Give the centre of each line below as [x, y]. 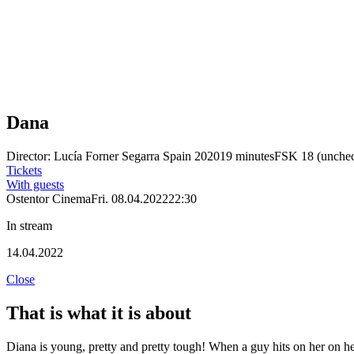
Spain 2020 [191, 156]
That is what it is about [99, 313]
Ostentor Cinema [49, 198]
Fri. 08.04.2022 [130, 198]
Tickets [24, 170]
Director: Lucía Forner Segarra [85, 156]
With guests [35, 184]
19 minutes [247, 156]
